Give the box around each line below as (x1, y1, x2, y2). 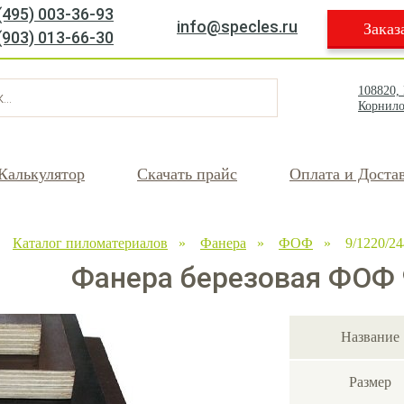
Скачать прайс (137, 165, 237, 183)
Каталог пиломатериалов (13, 235, 168, 251)
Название (340, 329, 399, 345)
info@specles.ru (177, 17, 298, 36)
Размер (348, 374, 391, 390)
